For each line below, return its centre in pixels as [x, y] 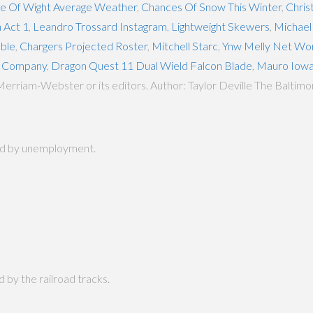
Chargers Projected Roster [83, 45]
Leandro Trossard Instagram [100, 26]
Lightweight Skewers [220, 26]
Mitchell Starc [185, 45]
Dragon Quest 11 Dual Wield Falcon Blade [152, 65]
